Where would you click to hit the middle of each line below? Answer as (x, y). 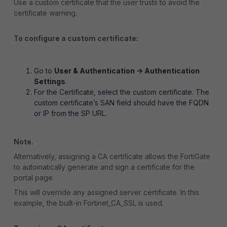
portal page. (34, 178)
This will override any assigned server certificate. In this (106, 193)
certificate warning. (45, 13)
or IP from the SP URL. (70, 113)
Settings (50, 82)
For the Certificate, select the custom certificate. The (122, 92)
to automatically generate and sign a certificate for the (104, 167)
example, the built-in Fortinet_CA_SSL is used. (89, 203)
